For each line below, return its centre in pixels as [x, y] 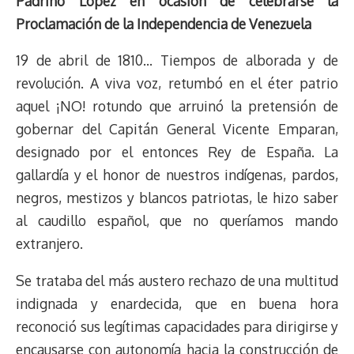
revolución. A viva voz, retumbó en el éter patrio [177, 83]
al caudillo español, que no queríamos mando [177, 221]
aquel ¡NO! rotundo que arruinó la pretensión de [177, 106]
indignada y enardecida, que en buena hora [177, 303]
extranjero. [49, 244]
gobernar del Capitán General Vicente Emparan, [177, 129]
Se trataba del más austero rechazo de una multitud [177, 280]
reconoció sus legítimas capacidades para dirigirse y [177, 326]
